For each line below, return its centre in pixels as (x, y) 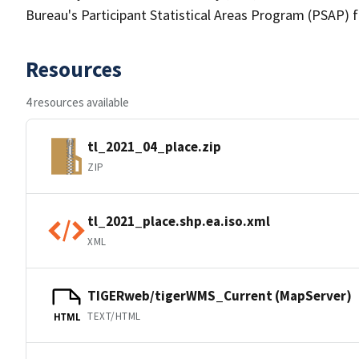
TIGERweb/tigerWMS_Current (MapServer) (220, 295)
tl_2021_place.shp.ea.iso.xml (179, 221)
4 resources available (77, 102)
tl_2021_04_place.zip (154, 146)
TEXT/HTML (114, 316)
